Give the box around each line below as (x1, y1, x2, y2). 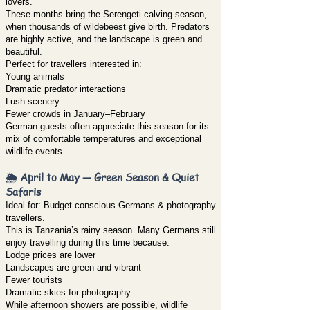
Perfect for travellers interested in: (6, 59, 142, 69)
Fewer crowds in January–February (6, 109, 145, 119)
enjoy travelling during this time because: (6, 237, 170, 248)
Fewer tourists (6, 275, 62, 285)
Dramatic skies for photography (6, 287, 131, 298)
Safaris (6, 185, 41, 199)
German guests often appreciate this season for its (6, 121, 209, 131)
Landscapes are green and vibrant (6, 262, 141, 273)
